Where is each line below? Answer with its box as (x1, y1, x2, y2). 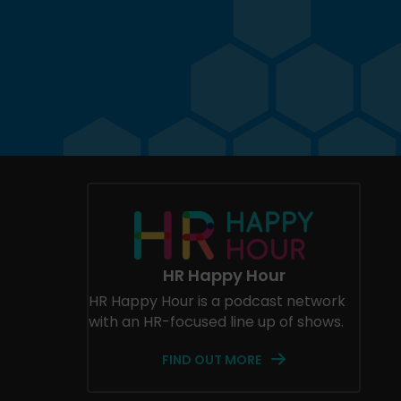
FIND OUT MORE (162, 350, 261, 369)
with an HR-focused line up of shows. (89, 311, 344, 332)
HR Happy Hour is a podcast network (89, 290, 346, 311)
